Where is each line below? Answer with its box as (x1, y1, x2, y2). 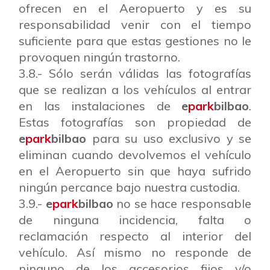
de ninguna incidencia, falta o (19, 212, 251, 227)
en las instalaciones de (19, 98, 181, 113)
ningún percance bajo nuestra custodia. (19, 180, 240, 195)
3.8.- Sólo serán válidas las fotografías (19, 66, 251, 81)
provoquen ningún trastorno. (19, 49, 180, 64)
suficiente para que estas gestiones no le (19, 33, 251, 48)
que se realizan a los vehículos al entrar (19, 82, 251, 97)
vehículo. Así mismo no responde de (19, 245, 251, 260)
